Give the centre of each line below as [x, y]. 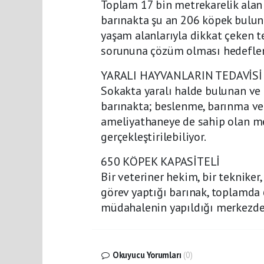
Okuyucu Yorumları [147, 255]
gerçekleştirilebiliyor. [154, 137]
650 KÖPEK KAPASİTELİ [161, 162]
